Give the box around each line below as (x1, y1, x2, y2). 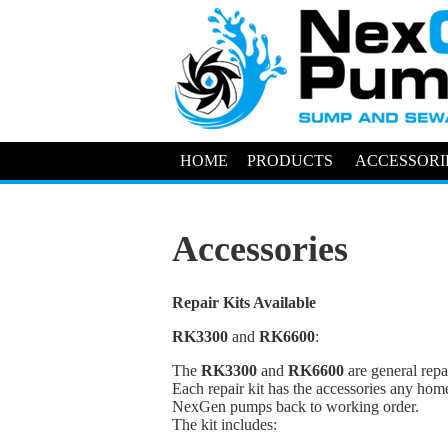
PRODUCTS (246, 152, 333, 169)
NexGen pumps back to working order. (172, 398, 419, 416)
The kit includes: (172, 416, 277, 434)
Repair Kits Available (172, 294, 316, 312)
